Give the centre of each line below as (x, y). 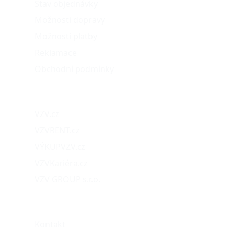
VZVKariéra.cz (61, 163)
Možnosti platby (66, 36)
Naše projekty (63, 89)
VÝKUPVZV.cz (60, 146)
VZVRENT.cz (57, 130)
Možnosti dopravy (70, 20)
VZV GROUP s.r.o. (67, 179)
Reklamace (56, 52)
